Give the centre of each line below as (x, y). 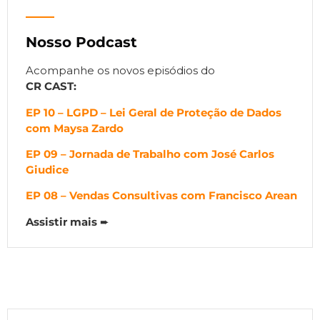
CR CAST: (51, 86)
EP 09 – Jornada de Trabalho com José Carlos (150, 154)
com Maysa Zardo (75, 128)
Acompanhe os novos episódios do (120, 71)
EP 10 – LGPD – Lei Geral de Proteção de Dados (154, 112)
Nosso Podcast (81, 42)
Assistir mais (61, 221)
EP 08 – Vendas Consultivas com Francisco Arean (161, 196)
